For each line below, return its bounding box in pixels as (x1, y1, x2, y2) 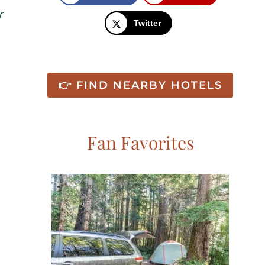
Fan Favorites (86, 131, 194, 155)
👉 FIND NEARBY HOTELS (58, 79, 222, 92)
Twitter (133, 18, 161, 28)
